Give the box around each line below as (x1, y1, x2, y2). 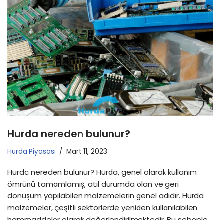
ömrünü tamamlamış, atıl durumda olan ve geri (7, 178, 179, 189)
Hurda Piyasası (7, 146, 55, 156)
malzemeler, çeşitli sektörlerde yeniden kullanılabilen (7, 202, 197, 213)
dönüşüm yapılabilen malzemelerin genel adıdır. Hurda (7, 190, 204, 201)
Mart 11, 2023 (66, 146, 107, 156)
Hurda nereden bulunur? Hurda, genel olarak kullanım (7, 166, 197, 177)
